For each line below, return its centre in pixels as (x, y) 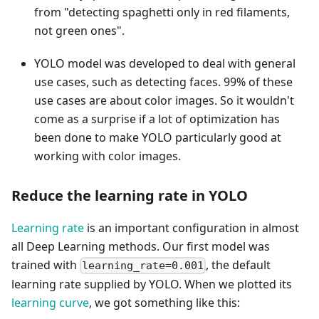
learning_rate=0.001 (143, 266)
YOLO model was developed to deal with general (165, 63)
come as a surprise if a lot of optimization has (157, 119)
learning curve (50, 303)
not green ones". (79, 31)
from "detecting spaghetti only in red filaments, (162, 12)
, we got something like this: (164, 303)
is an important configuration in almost (192, 228)
